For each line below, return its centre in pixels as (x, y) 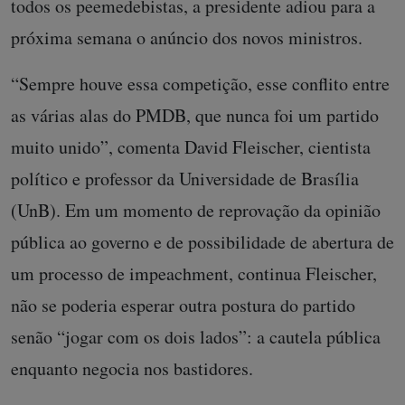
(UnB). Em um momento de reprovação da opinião (196, 210)
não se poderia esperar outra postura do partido (183, 305)
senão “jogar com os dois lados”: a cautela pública (196, 336)
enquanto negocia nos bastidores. (132, 368)
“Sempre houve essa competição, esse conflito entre (200, 83)
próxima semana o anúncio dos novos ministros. (187, 37)
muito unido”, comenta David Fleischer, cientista (191, 146)
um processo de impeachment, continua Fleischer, (194, 273)
